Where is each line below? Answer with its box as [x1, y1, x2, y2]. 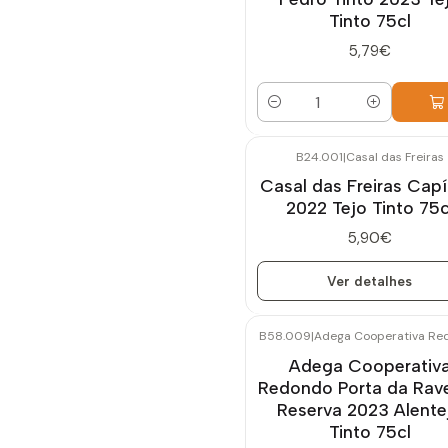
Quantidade [257, 104, 338, 123]
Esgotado [277, 164, 311, 175]
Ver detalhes [327, 272, 412, 289]
